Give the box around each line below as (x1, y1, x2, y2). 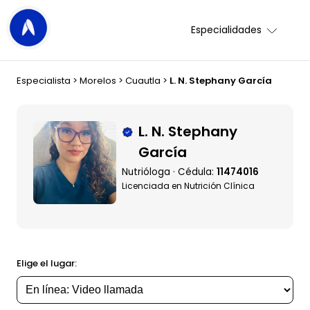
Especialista (17, 74, 71, 87)
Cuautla (125, 74, 161, 87)
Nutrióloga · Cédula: (122, 165, 217, 179)
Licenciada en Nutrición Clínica (122, 180, 255, 192)
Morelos (80, 74, 116, 87)
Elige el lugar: (17, 257, 77, 270)
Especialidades (191, 23, 262, 37)
